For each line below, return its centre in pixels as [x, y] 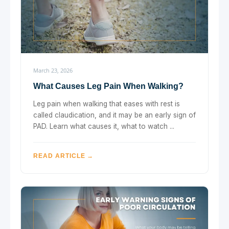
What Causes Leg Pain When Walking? [108, 86]
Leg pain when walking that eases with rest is [107, 104]
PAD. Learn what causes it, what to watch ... [104, 126]
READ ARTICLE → [64, 156]
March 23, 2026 [53, 70]
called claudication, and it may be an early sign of [114, 115]
